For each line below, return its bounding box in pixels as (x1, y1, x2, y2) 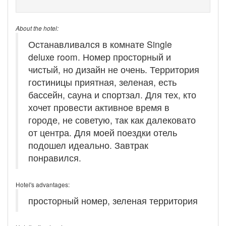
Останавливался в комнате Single (28, 37, 172, 50)
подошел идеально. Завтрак (28, 138, 148, 151)
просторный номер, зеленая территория (28, 194, 198, 207)
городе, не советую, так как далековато (28, 113, 196, 126)
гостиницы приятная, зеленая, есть (28, 75, 177, 88)
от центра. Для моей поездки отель (28, 126, 177, 139)
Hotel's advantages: (16, 180, 70, 189)
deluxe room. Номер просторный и (28, 50, 171, 63)
